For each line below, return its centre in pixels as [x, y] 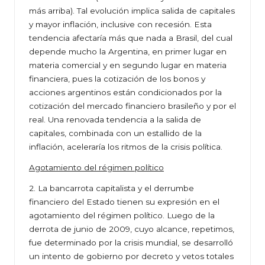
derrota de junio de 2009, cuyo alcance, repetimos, [132, 229]
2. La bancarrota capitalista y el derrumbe [112, 188]
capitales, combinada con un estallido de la [115, 133]
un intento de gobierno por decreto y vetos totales [131, 256]
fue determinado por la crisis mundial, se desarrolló [131, 243]
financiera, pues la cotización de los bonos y [117, 79]
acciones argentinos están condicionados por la [125, 93]
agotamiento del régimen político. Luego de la [122, 216]
